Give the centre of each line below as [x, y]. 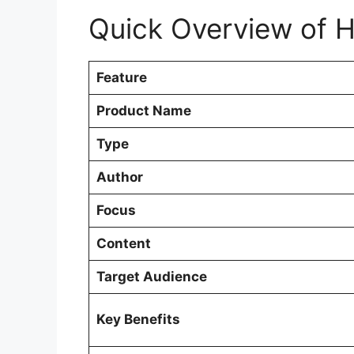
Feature [121, 77]
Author [119, 177]
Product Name [143, 110]
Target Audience [151, 276]
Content [123, 243]
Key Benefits [138, 319]
